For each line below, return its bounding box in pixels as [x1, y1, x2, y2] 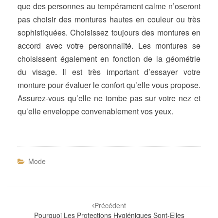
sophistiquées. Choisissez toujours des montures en [18, 27, 200, 38]
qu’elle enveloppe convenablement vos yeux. [18, 106, 173, 117]
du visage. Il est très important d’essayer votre [18, 66, 200, 78]
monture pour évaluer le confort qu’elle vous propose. [18, 79, 200, 91]
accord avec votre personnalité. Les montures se [18, 40, 200, 52]
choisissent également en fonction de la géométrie [18, 53, 200, 65]
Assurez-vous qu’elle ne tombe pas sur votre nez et [18, 92, 200, 104]
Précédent [94, 200, 126, 211]
